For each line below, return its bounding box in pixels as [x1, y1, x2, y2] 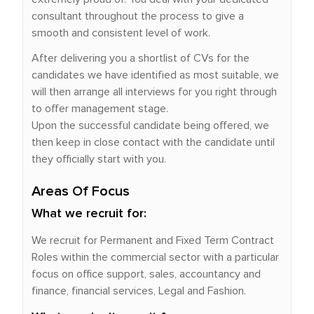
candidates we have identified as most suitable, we [32, 69, 279, 81]
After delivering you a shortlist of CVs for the [32, 53, 250, 64]
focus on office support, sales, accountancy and [32, 268, 261, 280]
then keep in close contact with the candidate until [32, 137, 275, 148]
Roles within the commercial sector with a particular [32, 252, 279, 263]
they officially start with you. [32, 153, 166, 165]
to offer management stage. [32, 103, 168, 114]
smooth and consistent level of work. [32, 27, 210, 39]
